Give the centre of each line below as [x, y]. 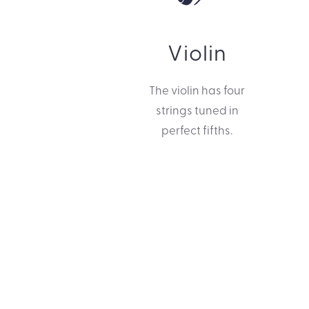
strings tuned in [197, 109]
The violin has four [197, 89]
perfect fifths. [197, 129]
